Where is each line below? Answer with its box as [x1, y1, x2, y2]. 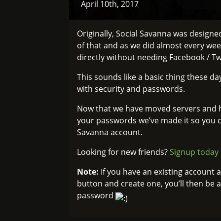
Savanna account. [76, 127, 143, 138]
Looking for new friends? [76, 147, 170, 157]
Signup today [169, 147, 219, 157]
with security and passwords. [76, 83, 185, 94]
